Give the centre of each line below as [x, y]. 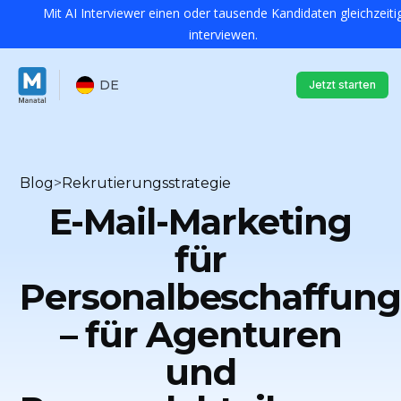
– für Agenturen [200, 334]
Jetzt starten [342, 84]
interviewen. [223, 34]
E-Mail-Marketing [200, 222]
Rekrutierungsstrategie [147, 183]
